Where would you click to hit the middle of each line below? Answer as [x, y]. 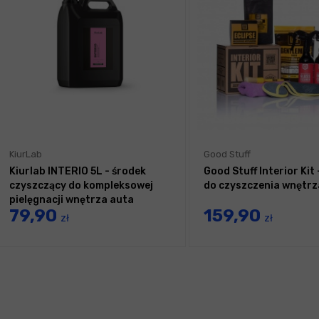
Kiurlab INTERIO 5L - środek [78, 172]
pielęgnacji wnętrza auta [72, 200]
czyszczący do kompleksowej [81, 186]
